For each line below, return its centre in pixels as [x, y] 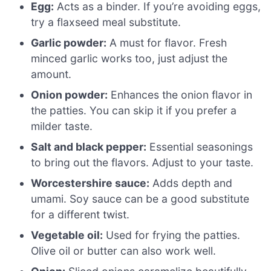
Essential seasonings [200, 146]
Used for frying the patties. [172, 235]
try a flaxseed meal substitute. [106, 22]
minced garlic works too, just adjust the [129, 58]
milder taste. [62, 126]
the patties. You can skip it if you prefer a [134, 110]
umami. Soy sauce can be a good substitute [140, 198]
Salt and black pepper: [89, 146]
